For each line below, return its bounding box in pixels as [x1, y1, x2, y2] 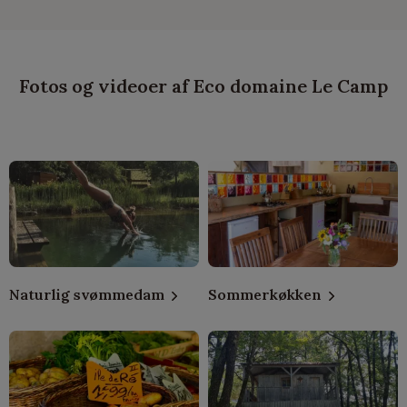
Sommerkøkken [208, 284, 322, 303]
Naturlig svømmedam [9, 284, 164, 303]
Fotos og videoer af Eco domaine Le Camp [19, 74, 388, 97]
